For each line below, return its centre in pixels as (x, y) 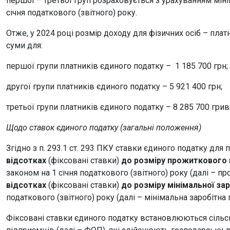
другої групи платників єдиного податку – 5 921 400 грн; (114, 87)
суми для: (24, 45)
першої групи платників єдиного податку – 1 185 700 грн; (117, 66)
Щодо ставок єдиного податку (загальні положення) (104, 128)
